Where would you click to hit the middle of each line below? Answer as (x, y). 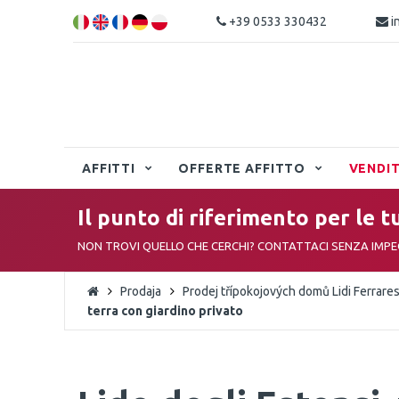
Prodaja (141, 291)
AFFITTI (109, 168)
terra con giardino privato (165, 311)
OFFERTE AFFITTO (242, 168)
